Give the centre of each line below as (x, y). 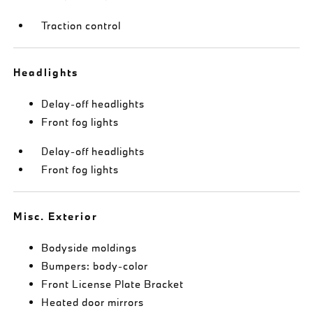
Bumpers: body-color (95, 265)
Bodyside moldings (89, 247)
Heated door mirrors (93, 302)
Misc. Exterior (56, 216)
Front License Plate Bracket (113, 284)
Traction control (81, 25)
